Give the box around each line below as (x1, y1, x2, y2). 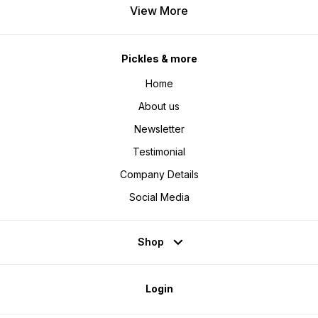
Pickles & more (121, 53, 197, 65)
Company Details (119, 168, 199, 180)
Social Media (128, 190, 190, 203)
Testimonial (133, 145, 185, 158)
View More (130, 4, 188, 18)
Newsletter (133, 122, 185, 135)
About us (138, 99, 180, 112)
